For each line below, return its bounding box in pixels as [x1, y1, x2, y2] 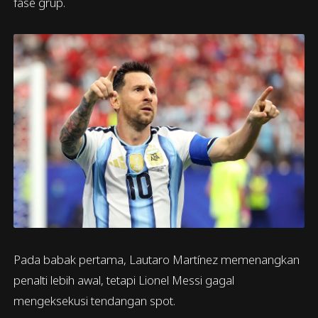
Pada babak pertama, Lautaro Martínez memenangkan [13, 251, 300, 268]
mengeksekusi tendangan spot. [13, 292, 176, 309]
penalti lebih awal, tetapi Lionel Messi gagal [13, 271, 235, 288]
